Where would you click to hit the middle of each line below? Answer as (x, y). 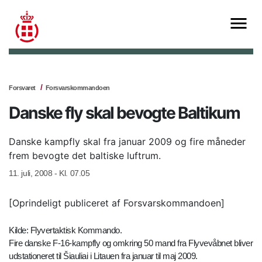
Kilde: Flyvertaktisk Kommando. (65, 230)
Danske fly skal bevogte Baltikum (124, 113)
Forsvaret (22, 88)
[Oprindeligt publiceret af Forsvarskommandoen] (117, 203)
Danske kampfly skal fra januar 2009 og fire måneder (127, 142)
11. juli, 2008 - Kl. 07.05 (49, 173)
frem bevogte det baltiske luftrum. (85, 156)
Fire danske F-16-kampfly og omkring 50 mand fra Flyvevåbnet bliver (131, 243)
